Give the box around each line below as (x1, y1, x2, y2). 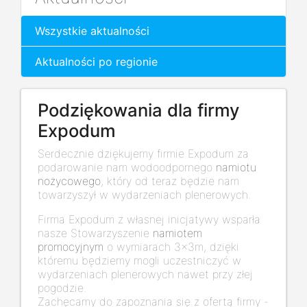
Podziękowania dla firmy (38, 99, 240, 121)
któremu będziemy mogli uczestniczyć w (38, 254, 241, 268)
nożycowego (38, 174, 101, 188)
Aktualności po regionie (35, 55, 158, 69)
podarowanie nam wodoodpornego (38, 160, 216, 175)
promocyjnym (38, 240, 103, 254)
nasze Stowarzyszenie (38, 226, 153, 241)
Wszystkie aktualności (35, 24, 149, 38)
